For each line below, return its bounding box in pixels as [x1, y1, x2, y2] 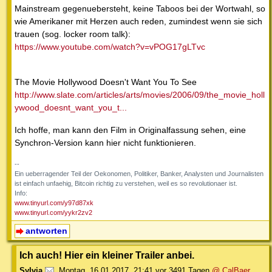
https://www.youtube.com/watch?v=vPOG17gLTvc [15, 42, 205, 52]
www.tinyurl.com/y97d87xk [15, 199, 93, 207]
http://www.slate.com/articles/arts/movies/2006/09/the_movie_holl [15, 90, 265, 100]
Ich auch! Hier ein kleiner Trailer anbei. [19, 250, 194, 261]
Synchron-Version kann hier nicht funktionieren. [15, 138, 196, 148]
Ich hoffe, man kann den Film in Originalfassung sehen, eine [15, 125, 246, 135]
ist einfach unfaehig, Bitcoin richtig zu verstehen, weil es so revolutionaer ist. [15, 180, 237, 188]
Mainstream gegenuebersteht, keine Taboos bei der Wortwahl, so [15, 4, 265, 14]
